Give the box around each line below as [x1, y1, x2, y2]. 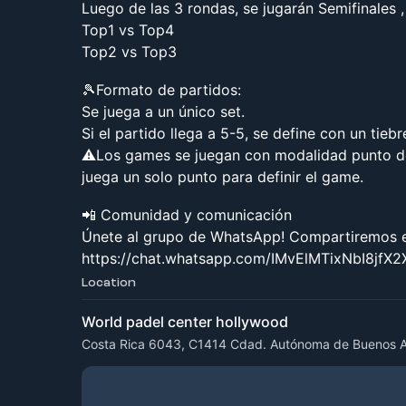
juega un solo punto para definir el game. [82, 168, 363, 186]
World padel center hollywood [82, 313, 288, 331]
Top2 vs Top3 [82, 43, 177, 61]
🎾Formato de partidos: [82, 81, 241, 99]
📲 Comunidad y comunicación [82, 206, 292, 224]
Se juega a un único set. [82, 102, 245, 121]
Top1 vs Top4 [82, 21, 174, 39]
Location [82, 275, 136, 289]
